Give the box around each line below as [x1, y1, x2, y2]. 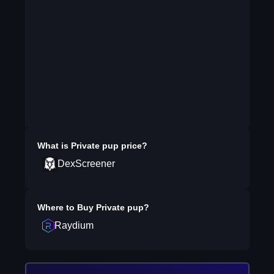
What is [37, 141, 71, 150]
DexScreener [57, 158, 115, 169]
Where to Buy [37, 202, 96, 212]
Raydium [54, 220, 94, 231]
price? [118, 141, 147, 150]
